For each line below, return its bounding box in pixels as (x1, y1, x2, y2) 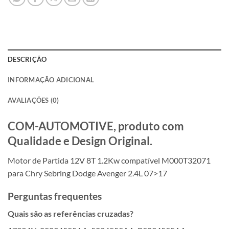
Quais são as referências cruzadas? (8, 209, 133, 219)
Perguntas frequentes (8, 190, 102, 202)
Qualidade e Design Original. (8, 133, 152, 148)
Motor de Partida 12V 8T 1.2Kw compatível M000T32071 (8, 155, 211, 165)
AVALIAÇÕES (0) (8, 96, 59, 104)
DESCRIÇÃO (8, 55, 47, 63)
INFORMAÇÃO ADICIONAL (8, 75, 95, 84)
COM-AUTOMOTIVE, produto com (8, 119, 184, 133)
